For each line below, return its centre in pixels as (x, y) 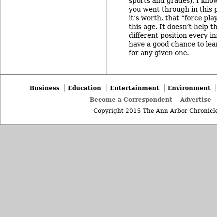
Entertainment (134, 88)
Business (45, 88)
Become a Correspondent (131, 100)
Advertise (196, 100)
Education (85, 88)
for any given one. (159, 53)
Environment (189, 88)
